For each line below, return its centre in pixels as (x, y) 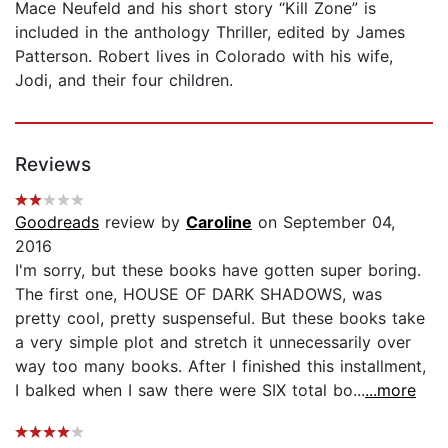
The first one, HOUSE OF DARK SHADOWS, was (198, 293)
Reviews (53, 164)
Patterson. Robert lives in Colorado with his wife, (204, 55)
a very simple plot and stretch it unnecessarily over (213, 341)
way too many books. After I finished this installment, (220, 365)
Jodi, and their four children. (124, 79)
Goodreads (57, 221)
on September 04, (323, 221)
